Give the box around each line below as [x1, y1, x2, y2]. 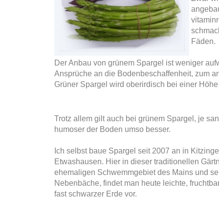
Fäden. [191, 37, 216, 45]
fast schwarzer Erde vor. [54, 190, 139, 198]
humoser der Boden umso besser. [54, 125, 171, 133]
